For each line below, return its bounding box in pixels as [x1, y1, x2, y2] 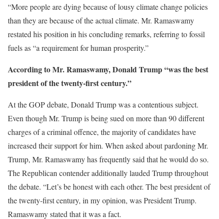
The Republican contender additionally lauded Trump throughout [8, 168, 208, 178]
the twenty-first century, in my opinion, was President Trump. [8, 195, 197, 205]
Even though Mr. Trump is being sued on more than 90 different [8, 113, 204, 123]
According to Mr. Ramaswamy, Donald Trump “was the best [8, 64, 208, 75]
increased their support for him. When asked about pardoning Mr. [8, 140, 208, 151]
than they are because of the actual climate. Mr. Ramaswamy [8, 15, 194, 25]
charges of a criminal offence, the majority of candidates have [8, 127, 196, 137]
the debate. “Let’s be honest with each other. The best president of [8, 181, 210, 192]
